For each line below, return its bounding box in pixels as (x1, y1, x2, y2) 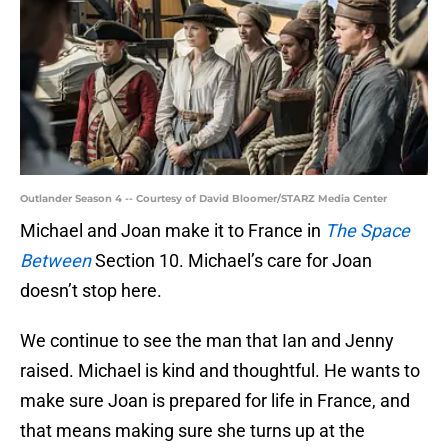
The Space (325, 220, 410, 242)
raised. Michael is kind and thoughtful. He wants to (20, 360, 420, 382)
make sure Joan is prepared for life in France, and (20, 390, 410, 412)
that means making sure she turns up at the (20, 420, 365, 442)
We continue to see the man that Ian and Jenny (20, 330, 394, 352)
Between (20, 250, 91, 272)
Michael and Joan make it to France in (20, 220, 321, 242)
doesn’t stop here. (20, 280, 162, 302)
